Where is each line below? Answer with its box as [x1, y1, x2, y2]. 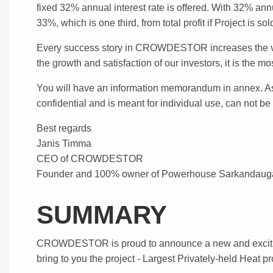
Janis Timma [36, 138, 91, 149]
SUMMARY [36, 200, 167, 229]
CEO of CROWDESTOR [36, 154, 143, 164]
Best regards [36, 123, 91, 133]
